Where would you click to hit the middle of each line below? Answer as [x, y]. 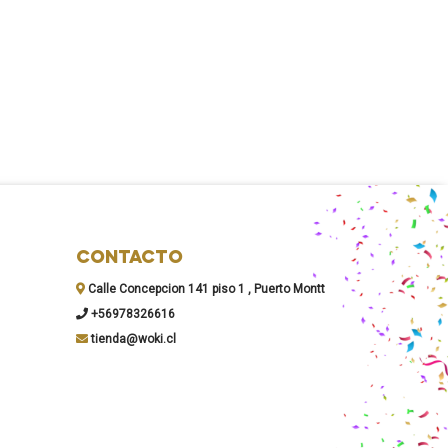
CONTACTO [129, 259]
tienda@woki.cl [132, 339]
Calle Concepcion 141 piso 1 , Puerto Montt [205, 289]
